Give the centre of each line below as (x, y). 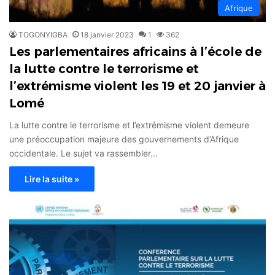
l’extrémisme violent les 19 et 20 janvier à (137, 86)
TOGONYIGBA (43, 35)
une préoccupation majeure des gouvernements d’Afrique (124, 139)
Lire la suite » (52, 179)
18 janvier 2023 (107, 35)
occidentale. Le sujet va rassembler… (83, 153)
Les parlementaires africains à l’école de (135, 52)
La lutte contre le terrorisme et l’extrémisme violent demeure (129, 125)
